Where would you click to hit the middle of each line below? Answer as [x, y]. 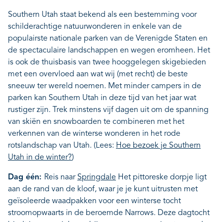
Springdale [97, 177]
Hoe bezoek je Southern [158, 146]
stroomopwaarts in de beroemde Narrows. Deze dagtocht [109, 213]
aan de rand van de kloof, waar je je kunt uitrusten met [103, 189]
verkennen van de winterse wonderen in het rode [94, 134]
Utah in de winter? [40, 158]
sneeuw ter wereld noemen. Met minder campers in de [105, 86]
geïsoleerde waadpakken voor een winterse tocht [94, 201]
